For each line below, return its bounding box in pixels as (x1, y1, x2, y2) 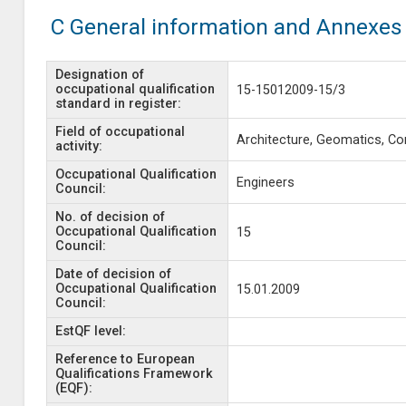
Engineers (236, 175, 295, 190)
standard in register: (54, 96, 181, 111)
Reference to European (54, 352, 195, 367)
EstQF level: (54, 324, 126, 339)
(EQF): (54, 381, 92, 396)
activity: (54, 139, 102, 154)
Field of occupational (54, 124, 185, 140)
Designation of (54, 67, 144, 82)
